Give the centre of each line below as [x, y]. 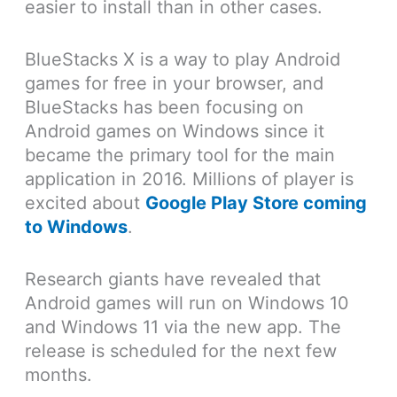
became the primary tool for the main [179, 156]
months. [58, 375]
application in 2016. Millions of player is [189, 179]
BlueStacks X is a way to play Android [182, 60]
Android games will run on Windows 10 [187, 304]
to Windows [76, 227]
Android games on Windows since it [174, 132]
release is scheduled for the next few [180, 351]
